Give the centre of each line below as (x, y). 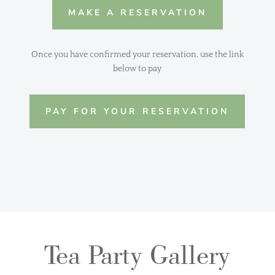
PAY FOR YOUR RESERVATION (137, 112)
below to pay (137, 68)
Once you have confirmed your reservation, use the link (137, 54)
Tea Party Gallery (137, 254)
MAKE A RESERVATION (137, 12)
